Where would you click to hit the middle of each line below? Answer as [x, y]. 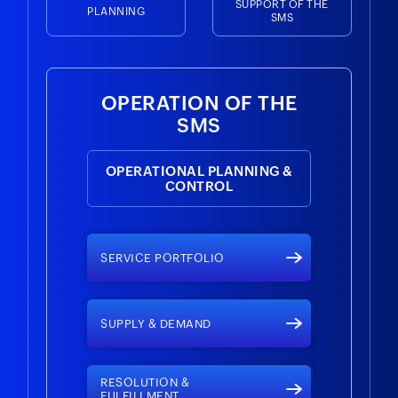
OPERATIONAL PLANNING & [199, 171]
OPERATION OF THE [199, 103]
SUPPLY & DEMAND [156, 323]
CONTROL [199, 186]
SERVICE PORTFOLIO [163, 258]
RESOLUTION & [145, 382]
